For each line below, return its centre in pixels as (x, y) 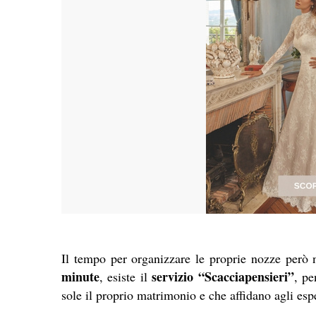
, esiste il (126, 277)
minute (80, 277)
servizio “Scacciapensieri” (223, 277)
